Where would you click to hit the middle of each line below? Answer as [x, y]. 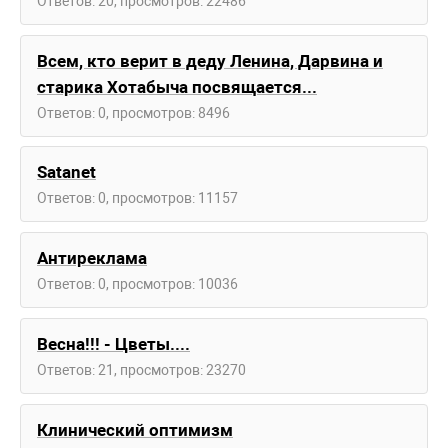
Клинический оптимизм [135, 429]
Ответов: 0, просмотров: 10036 [137, 284]
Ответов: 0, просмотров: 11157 [137, 198]
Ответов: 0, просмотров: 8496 [133, 112]
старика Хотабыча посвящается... [177, 86]
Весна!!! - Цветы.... [113, 343]
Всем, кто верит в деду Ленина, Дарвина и [210, 60]
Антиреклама [92, 258]
